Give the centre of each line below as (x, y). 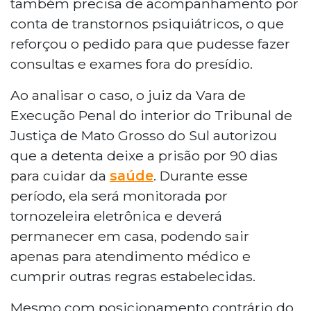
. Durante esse (201, 175)
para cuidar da (60, 175)
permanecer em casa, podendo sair (130, 236)
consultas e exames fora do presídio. (132, 64)
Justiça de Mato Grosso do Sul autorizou (144, 135)
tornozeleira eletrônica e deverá (116, 216)
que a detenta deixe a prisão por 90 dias (144, 155)
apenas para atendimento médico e (131, 256)
